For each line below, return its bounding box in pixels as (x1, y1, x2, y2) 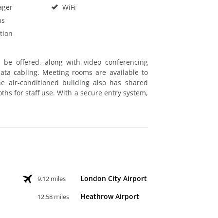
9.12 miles (37, 174, 66, 183)
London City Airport (80, 173, 147, 183)
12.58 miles (37, 192, 70, 201)
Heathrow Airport (80, 191, 140, 201)
